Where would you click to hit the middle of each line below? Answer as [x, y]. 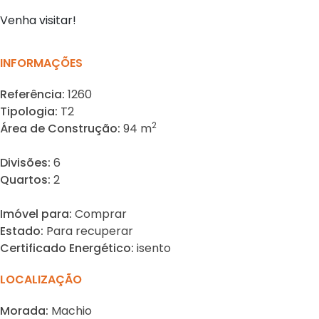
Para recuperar [90, 231]
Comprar [101, 214]
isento [154, 249]
